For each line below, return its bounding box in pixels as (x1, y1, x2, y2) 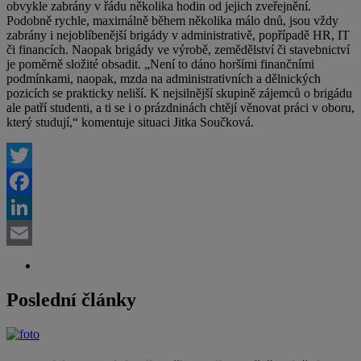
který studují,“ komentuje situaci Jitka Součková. (6, 114, 254, 129)
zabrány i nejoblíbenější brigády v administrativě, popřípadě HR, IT (6, 27, 350, 42)
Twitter (6, 173, 43, 188)
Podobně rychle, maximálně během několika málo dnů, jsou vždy (6, 13, 338, 27)
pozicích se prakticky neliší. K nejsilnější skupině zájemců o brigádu (6, 85, 352, 100)
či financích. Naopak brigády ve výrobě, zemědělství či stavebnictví (6, 42, 350, 56)
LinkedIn (6, 225, 53, 239)
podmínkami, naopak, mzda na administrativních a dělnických (6, 71, 321, 85)
